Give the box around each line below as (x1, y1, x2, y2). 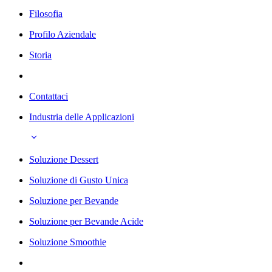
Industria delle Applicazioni (29, 111, 134, 122)
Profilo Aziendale (29, 29, 96, 39)
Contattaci (29, 90, 68, 101)
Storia (29, 49, 52, 60)
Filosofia (29, 8, 63, 19)
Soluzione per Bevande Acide (29, 216, 143, 226)
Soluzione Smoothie (29, 236, 106, 247)
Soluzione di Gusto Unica (29, 174, 128, 185)
